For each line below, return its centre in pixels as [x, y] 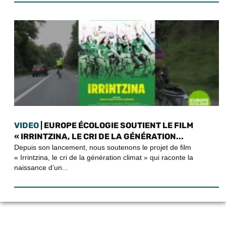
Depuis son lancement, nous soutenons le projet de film [103, 147]
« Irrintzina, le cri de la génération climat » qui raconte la [104, 157]
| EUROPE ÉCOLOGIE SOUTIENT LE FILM [116, 125]
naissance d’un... [41, 167]
